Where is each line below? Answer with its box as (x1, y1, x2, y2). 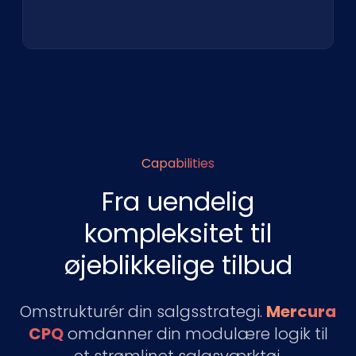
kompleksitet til (84, 215, 272, 251)
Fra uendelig (102, 184, 254, 219)
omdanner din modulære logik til (63, 323, 328, 345)
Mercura (266, 300, 336, 323)
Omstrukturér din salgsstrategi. (20, 300, 266, 323)
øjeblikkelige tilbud (64, 247, 292, 283)
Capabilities (141, 154, 215, 172)
